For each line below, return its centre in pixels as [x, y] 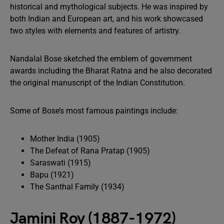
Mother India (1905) [65, 139]
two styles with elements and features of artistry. [95, 31]
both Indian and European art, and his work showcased [106, 19]
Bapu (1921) [52, 175]
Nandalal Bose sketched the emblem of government [101, 59]
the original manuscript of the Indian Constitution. [98, 83]
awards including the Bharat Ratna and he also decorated [111, 71]
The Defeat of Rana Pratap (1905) [90, 151]
